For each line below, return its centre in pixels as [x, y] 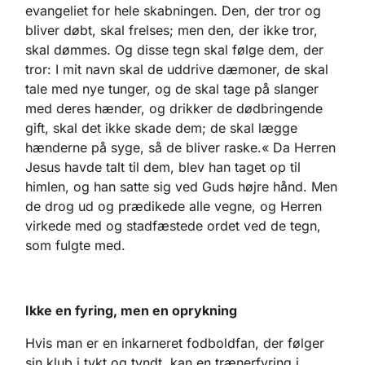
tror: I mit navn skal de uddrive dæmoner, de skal [177, 70]
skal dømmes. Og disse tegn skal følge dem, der [174, 50]
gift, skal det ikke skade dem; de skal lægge [161, 128]
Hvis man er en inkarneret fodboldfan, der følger [175, 343]
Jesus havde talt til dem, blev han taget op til [163, 167]
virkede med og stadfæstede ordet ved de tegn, [173, 226]
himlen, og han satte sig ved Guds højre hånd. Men [181, 187]
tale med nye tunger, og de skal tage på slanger [172, 89]
